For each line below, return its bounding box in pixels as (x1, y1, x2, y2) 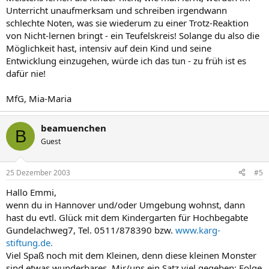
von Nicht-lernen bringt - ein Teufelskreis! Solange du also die (6, 29, 259, 41)
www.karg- (175, 223, 220, 236)
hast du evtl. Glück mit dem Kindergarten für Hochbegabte (6, 211, 248, 223)
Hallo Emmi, (6, 186, 56, 198)
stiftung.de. (6, 236, 53, 249)
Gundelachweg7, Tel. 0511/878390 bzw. (6, 223, 175, 236)
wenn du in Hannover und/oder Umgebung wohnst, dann (6, 198, 245, 211)
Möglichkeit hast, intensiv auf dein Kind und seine (6, 42, 211, 54)
